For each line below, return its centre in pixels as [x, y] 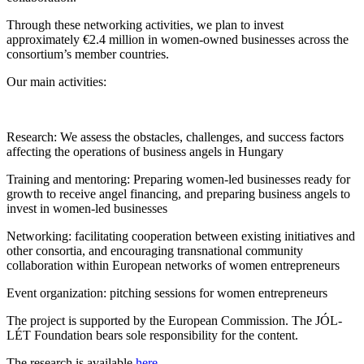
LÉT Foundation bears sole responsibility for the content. [152, 335]
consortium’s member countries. [88, 54]
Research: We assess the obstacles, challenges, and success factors [175, 136]
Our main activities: [56, 81]
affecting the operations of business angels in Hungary [145, 151]
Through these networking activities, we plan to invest [145, 24]
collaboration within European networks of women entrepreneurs [173, 265]
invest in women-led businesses [87, 208]
